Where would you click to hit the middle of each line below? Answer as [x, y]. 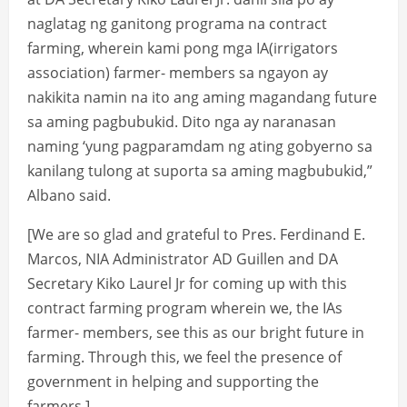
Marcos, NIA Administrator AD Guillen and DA [183, 259]
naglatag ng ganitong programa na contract [177, 24]
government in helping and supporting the [173, 382]
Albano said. [69, 196]
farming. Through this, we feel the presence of [184, 357]
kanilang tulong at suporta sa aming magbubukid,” [200, 171]
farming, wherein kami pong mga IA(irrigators [183, 49]
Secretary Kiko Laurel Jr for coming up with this [187, 284]
